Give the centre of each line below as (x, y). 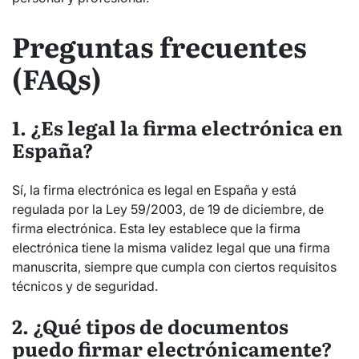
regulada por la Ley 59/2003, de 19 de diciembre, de (168, 210)
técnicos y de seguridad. (85, 286)
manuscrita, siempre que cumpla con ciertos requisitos (174, 267)
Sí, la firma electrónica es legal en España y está (154, 190)
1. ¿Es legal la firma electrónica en (177, 127)
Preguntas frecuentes (159, 46)
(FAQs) (57, 78)
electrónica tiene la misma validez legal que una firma (171, 248)
